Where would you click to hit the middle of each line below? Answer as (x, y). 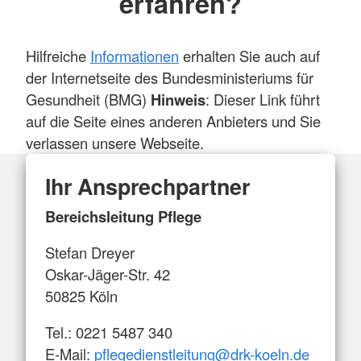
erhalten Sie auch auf (249, 55)
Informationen (135, 55)
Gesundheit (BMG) (88, 99)
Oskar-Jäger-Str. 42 (108, 274)
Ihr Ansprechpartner (147, 186)
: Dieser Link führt (263, 99)
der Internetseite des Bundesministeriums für (170, 77)
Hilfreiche (58, 55)
